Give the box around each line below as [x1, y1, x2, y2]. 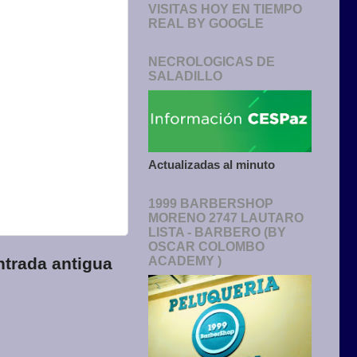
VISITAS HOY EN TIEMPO [148, 2, 302, 17]
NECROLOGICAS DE [148, 55, 275, 69]
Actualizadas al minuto [148, 158, 275, 172]
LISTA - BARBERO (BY [148, 226, 286, 240]
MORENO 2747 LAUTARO [148, 211, 304, 226]
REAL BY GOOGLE [148, 17, 264, 31]
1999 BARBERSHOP [148, 197, 273, 211]
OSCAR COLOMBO [148, 240, 265, 254]
